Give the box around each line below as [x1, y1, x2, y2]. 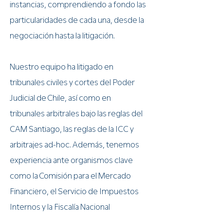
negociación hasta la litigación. [10, 31, 115, 40]
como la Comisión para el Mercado [10, 171, 131, 181]
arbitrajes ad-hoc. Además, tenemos [10, 140, 139, 149]
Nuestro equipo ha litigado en [10, 62, 113, 72]
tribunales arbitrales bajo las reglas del [10, 109, 143, 118]
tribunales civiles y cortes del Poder [10, 77, 135, 87]
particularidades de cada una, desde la [10, 15, 144, 25]
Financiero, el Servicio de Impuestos [10, 186, 139, 196]
